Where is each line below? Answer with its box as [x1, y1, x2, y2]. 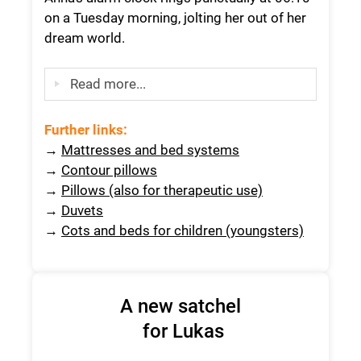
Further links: [44, 121, 127, 138]
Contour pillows [61, 161, 157, 178]
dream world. [44, 29, 125, 46]
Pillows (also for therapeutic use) [61, 181, 263, 198]
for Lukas [137, 319, 224, 342]
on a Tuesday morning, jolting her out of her [44, 9, 306, 26]
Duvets [61, 201, 103, 218]
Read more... [69, 75, 146, 92]
